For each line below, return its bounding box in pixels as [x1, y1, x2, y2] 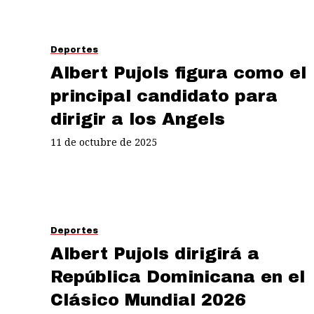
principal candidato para [50, 86, 278, 105]
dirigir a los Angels [50, 109, 225, 128]
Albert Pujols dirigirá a [50, 244, 259, 263]
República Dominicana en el [50, 267, 305, 286]
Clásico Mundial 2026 [50, 290, 246, 309]
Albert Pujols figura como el [50, 63, 306, 82]
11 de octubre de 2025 [50, 135, 157, 149]
